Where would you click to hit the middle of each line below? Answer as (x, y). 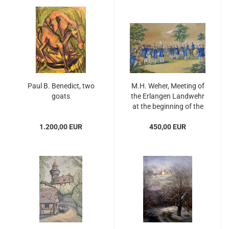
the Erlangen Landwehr (168, 96)
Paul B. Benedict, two (61, 86)
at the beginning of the (168, 106)
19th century (168, 117)
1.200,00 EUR (61, 127)
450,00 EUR (168, 127)
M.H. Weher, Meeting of (168, 86)
